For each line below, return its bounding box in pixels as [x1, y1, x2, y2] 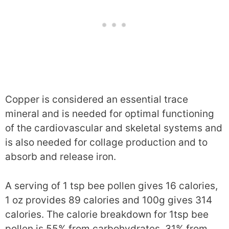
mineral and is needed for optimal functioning [5, 108, 214, 120]
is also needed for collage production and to [5, 136, 208, 148]
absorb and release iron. [5, 151, 116, 163]
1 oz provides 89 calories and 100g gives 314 [5, 194, 212, 206]
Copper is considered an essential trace [5, 94, 188, 105]
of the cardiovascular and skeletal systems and [5, 122, 222, 134]
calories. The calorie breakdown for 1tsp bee [5, 208, 209, 220]
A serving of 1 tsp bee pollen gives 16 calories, [5, 179, 218, 192]
